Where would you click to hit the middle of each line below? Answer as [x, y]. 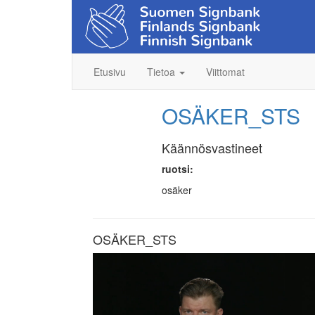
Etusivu [110, 72]
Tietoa [162, 72]
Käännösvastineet [212, 148]
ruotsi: [177, 169]
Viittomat [225, 72]
